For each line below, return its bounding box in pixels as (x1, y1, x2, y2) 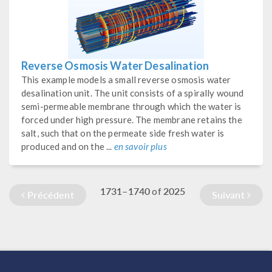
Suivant (211, 187, 247, 202)
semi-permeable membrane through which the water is (21, 100, 242, 112)
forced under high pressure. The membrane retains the (21, 114, 242, 125)
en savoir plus (114, 140, 167, 152)
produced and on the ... (21, 140, 114, 152)
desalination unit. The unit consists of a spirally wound (21, 87, 244, 98)
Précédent (25, 187, 74, 202)
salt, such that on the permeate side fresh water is (21, 127, 225, 138)
